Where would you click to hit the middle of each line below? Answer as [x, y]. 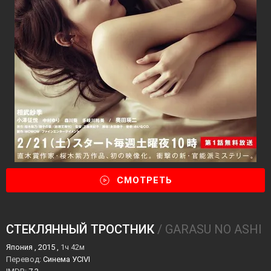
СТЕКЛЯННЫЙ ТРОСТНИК [80, 229]
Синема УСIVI [66, 259]
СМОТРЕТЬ [145, 180]
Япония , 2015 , [33, 247]
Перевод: [24, 259]
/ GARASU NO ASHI [208, 229]
